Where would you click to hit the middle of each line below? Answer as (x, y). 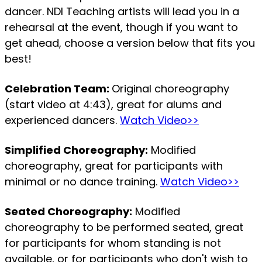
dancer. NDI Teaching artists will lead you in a (122, 12)
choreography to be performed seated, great (124, 227)
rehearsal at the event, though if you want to (121, 27)
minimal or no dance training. (82, 182)
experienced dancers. (62, 120)
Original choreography (170, 89)
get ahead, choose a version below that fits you (130, 43)
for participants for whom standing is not (113, 243)
